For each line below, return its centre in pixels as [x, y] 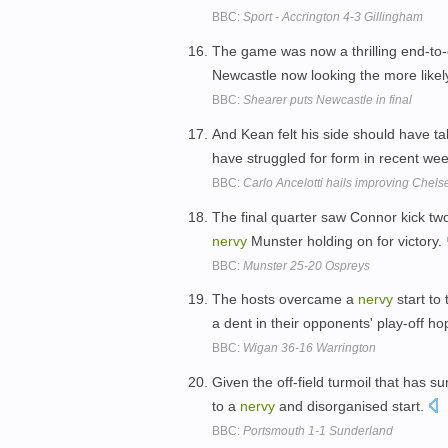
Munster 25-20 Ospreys [306, 265]
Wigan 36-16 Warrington [309, 348]
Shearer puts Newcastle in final [327, 99]
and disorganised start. [351, 406]
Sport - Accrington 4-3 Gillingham [333, 17]
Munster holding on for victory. [346, 240]
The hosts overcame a [285, 299]
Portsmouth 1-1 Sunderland [318, 431]
